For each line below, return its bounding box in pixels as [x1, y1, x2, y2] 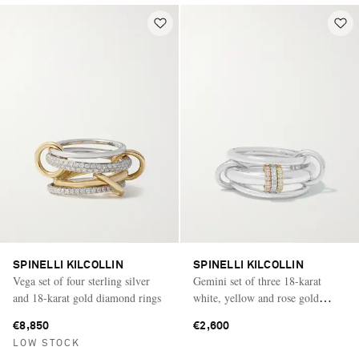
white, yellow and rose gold [193, 289, 319, 305]
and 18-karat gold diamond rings [13, 289, 161, 305]
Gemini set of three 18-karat [193, 272, 321, 288]
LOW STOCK [13, 338, 80, 349]
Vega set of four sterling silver [13, 272, 150, 288]
